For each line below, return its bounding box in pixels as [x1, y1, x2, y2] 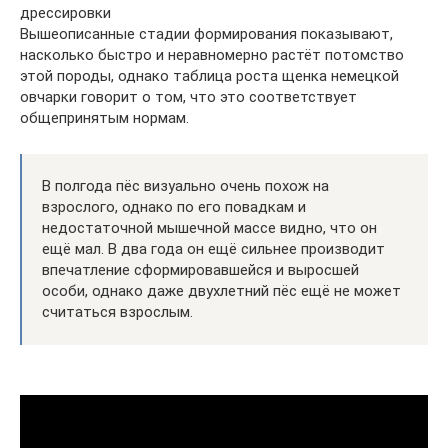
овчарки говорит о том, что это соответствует [20, 87, 357, 106]
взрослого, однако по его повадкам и [42, 197, 306, 216]
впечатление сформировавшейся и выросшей [42, 260, 359, 279]
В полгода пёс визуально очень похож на [42, 176, 329, 195]
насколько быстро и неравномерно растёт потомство [20, 45, 404, 64]
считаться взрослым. [42, 302, 193, 321]
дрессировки [20, 3, 111, 22]
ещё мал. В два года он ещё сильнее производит [42, 239, 385, 258]
